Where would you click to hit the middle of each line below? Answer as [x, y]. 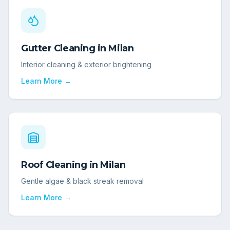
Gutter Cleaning [58, 49]
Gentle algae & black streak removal [82, 181]
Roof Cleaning [54, 165]
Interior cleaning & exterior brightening [86, 65]
